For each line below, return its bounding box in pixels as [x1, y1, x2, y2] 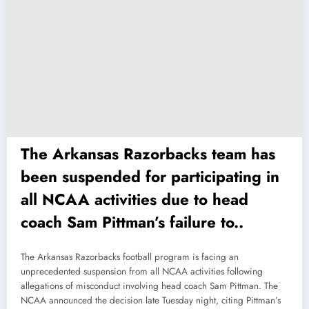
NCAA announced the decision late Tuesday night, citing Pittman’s [21, 293, 281, 307]
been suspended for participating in [21, 166, 279, 188]
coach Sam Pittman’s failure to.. [21, 211, 243, 234]
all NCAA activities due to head [21, 188, 248, 211]
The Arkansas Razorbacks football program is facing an [21, 250, 239, 263]
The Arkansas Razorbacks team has [21, 143, 275, 166]
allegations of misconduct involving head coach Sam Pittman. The [21, 279, 278, 292]
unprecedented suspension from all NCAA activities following [21, 264, 263, 278]
